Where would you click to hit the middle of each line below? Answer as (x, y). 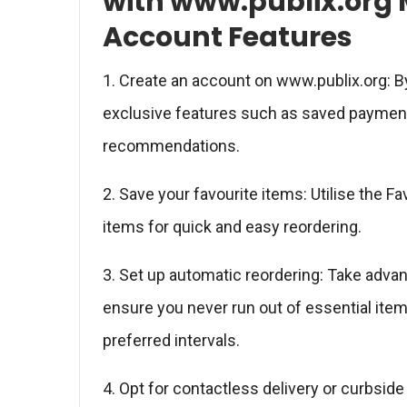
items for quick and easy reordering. (234, 227)
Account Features (228, 37)
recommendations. (173, 146)
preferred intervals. (173, 340)
